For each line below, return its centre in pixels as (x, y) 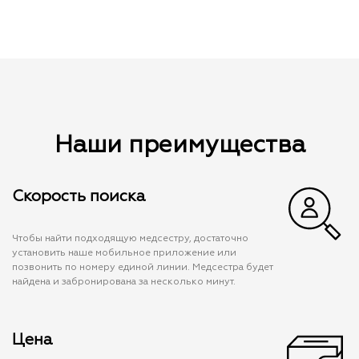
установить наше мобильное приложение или (124, 254)
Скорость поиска (79, 197)
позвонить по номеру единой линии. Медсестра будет (143, 268)
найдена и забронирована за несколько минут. (124, 282)
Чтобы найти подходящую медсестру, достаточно (130, 239)
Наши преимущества (179, 146)
